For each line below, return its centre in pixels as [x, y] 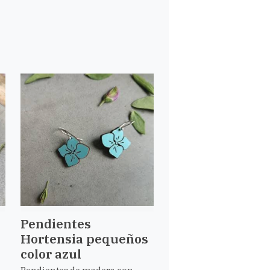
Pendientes [56, 224]
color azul [51, 254]
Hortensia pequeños [85, 239]
